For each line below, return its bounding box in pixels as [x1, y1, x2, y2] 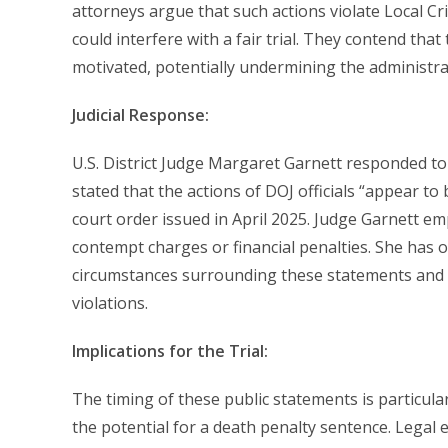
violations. [72, 291, 148, 314]
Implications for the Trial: [72, 339, 268, 362]
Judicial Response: [72, 103, 209, 126]
